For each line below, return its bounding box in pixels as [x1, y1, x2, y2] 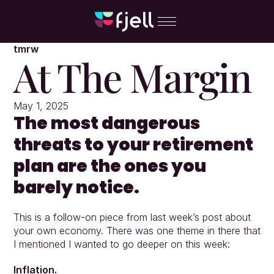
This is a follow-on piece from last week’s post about [13, 211, 251, 223]
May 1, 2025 [13, 100, 68, 112]
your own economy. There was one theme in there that [13, 224, 261, 237]
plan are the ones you [13, 154, 206, 178]
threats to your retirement [13, 133, 253, 157]
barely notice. [13, 176, 139, 199]
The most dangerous [13, 111, 200, 135]
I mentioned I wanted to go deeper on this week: [13, 238, 230, 250]
